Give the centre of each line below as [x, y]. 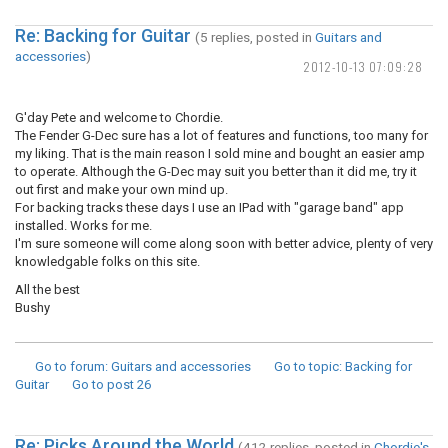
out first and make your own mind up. [121, 189]
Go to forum [70, 366]
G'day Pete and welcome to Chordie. [119, 117]
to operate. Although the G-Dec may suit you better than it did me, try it [216, 171]
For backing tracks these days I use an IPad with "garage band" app [209, 207]
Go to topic [306, 366]
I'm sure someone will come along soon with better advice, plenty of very [224, 243]
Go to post [103, 384]
